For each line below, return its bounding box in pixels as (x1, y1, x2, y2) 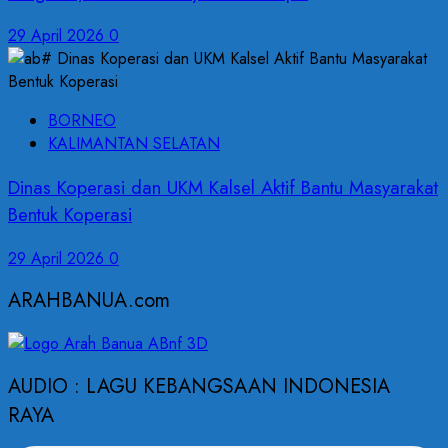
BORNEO (48, 109, 116, 133)
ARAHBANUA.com (8, 286, 170, 316)
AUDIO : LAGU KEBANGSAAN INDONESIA (8, 371, 390, 401)
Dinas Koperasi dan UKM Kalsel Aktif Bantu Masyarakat (8, 174, 438, 201)
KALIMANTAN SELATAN (48, 132, 220, 156)
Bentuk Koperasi (8, 201, 132, 228)
